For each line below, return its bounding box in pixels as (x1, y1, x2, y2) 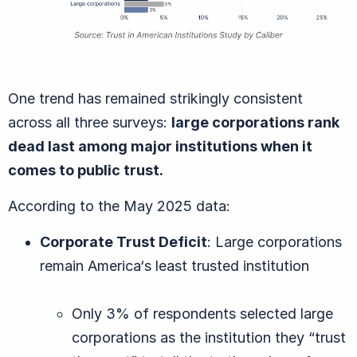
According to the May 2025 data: (8, 198, 230, 215)
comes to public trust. (8, 162, 163, 179)
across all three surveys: (8, 114, 171, 131)
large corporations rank (171, 114, 339, 131)
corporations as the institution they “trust (72, 329, 346, 347)
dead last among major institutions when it (8, 138, 312, 155)
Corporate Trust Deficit (40, 233, 207, 251)
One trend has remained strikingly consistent (8, 90, 303, 108)
